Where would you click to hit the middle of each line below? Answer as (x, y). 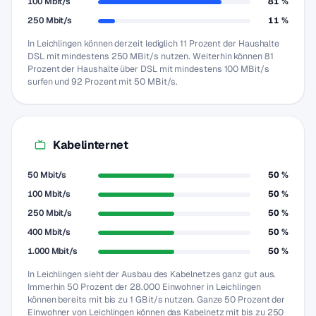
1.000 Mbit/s (53, 251)
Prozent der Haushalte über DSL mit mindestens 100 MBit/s (148, 69)
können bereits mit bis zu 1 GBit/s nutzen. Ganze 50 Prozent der (157, 299)
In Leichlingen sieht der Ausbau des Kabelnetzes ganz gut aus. (152, 274)
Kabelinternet (91, 145)
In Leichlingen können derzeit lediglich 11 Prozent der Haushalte (154, 43)
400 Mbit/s (49, 232)
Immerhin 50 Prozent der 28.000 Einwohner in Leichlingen (144, 287)
